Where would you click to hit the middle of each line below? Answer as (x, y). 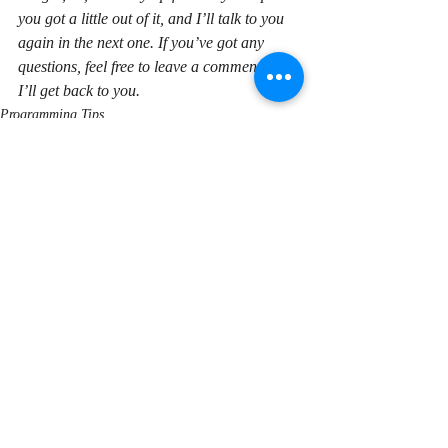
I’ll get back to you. (79, 90)
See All (300, 272)
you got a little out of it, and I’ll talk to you (153, 18)
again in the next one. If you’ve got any (143, 42)
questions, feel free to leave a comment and (155, 66)
